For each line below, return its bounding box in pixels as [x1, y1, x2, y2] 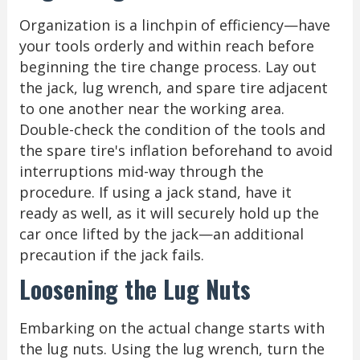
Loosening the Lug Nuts [18, 270, 251, 307]
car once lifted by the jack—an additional [18, 223, 304, 243]
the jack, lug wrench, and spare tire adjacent [18, 77, 328, 97]
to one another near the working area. [18, 98, 284, 118]
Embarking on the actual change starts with [18, 317, 325, 337]
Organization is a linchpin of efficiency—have [18, 14, 330, 35]
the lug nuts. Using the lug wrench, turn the [18, 338, 325, 358]
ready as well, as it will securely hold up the [18, 202, 319, 223]
